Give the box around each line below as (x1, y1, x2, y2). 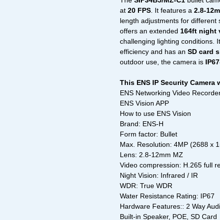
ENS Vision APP (120, 99, 169, 108)
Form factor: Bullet (120, 130, 177, 138)
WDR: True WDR (120, 182, 172, 190)
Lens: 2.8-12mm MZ (120, 151, 183, 159)
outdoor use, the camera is (120, 58, 205, 66)
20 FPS (128, 6, 151, 15)
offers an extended (120, 27, 180, 35)
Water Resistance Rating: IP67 (120, 192, 215, 200)
